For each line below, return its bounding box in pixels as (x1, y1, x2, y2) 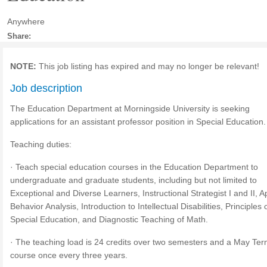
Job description (10, 82, 82, 94)
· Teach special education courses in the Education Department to (10, 162, 258, 172)
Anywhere (7, 17, 45, 26)
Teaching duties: (10, 139, 72, 149)
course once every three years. (10, 250, 128, 260)
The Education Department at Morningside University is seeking (10, 104, 250, 113)
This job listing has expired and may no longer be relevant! (36, 61, 259, 71)
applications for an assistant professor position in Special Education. (10, 117, 266, 126)
